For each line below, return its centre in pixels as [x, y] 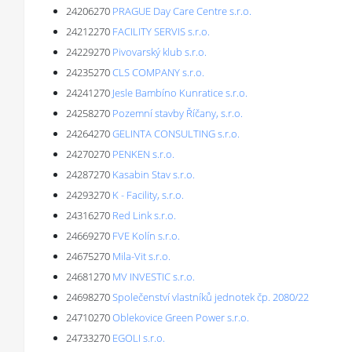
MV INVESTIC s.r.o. [154, 277]
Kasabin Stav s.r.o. [154, 174]
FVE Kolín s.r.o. [146, 236]
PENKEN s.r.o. [143, 154]
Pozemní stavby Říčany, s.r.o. [178, 113]
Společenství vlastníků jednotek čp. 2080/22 [211, 297]
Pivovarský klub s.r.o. [159, 52]
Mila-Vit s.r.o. [141, 256]
